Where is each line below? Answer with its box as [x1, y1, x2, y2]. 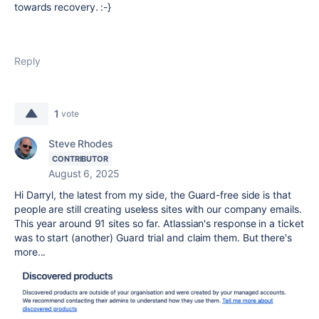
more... [14, 245, 46, 258]
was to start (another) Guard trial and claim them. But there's [14, 231, 292, 244]
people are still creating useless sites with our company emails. [14, 202, 302, 215]
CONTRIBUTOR [52, 153, 109, 164]
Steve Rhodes [48, 137, 113, 150]
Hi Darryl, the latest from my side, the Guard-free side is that [14, 188, 291, 201]
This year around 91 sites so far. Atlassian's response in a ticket [14, 216, 304, 229]
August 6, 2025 [48, 167, 120, 179]
